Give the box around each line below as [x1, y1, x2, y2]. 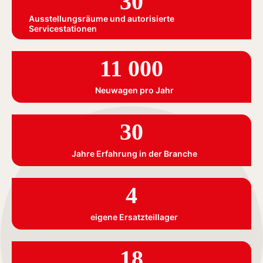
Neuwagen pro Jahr [95, 85, 174, 96]
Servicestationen [29, 23, 97, 33]
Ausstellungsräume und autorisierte [29, 14, 174, 23]
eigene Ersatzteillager [90, 212, 178, 222]
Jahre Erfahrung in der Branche [71, 149, 197, 159]
